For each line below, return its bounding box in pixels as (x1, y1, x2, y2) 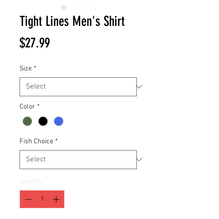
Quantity (20, 177, 44, 186)
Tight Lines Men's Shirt (20, 13, 125, 29)
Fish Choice (20, 137, 53, 146)
